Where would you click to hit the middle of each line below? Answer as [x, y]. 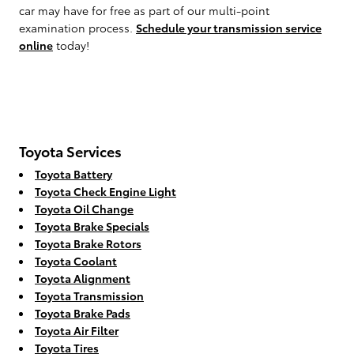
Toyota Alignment [83, 278]
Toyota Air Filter [77, 330]
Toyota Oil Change [84, 208]
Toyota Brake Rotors [88, 243]
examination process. [77, 27]
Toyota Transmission [89, 295]
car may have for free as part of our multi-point [144, 10]
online [36, 45]
